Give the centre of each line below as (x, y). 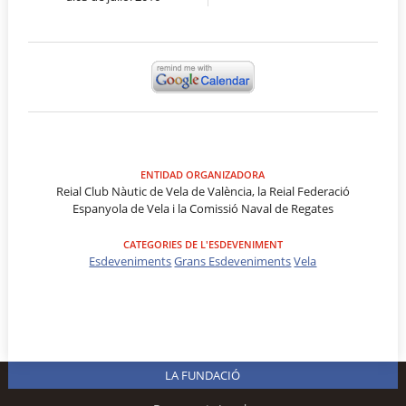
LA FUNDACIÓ (203, 376)
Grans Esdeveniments (233, 261)
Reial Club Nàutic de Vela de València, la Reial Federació (203, 191)
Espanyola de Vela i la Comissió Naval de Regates (203, 208)
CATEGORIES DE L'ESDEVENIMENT (203, 244)
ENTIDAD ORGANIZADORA (203, 174)
